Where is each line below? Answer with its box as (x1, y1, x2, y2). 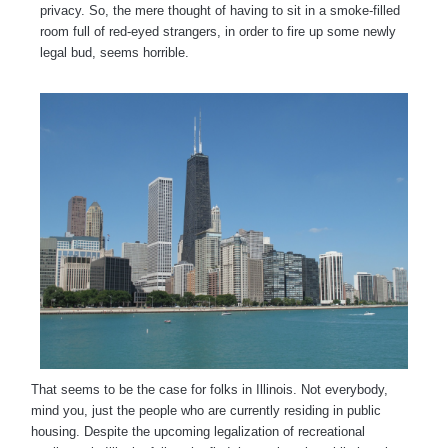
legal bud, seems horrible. (40, 44, 189, 60)
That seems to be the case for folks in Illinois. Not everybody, (31, 382, 388, 398)
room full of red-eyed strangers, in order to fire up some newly (40, 23, 396, 39)
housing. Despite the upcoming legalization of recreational (31, 424, 365, 440)
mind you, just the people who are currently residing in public (31, 403, 381, 419)
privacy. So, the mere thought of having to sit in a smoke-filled (40, 2, 400, 18)
